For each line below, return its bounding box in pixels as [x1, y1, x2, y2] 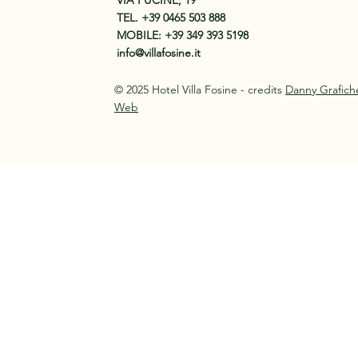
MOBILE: [117, 28, 165, 42]
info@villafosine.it [117, 46, 201, 60]
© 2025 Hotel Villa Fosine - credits [114, 82, 285, 97]
